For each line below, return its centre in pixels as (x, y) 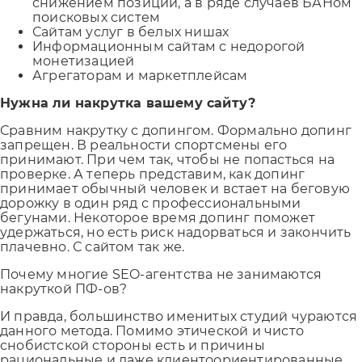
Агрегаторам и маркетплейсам (140, 75)
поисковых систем (97, 17)
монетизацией (84, 61)
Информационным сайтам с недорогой (169, 46)
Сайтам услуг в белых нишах (131, 32)
